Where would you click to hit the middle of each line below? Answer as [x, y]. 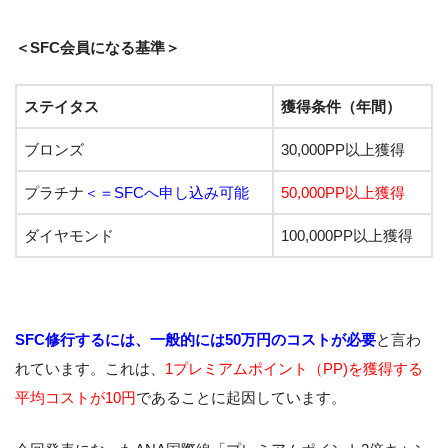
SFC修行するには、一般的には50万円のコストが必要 [195, 340]
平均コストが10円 [75, 398]
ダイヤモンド [69, 236]
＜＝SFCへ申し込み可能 [166, 193]
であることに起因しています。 [241, 398]
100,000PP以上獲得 [347, 236]
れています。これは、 [90, 369]
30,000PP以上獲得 [343, 150]
